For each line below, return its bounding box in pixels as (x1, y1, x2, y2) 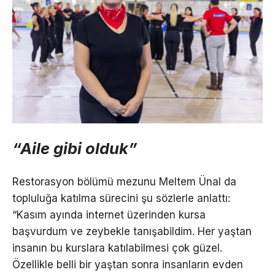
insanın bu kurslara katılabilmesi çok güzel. (12, 242, 222, 255)
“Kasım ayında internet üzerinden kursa (12, 209, 206, 222)
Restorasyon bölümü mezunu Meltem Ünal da (12, 176, 236, 188)
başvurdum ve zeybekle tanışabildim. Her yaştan (12, 225, 252, 238)
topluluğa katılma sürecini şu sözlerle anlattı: (12, 192, 230, 205)
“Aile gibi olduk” (12, 138, 137, 158)
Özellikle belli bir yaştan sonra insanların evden (12, 258, 243, 271)
